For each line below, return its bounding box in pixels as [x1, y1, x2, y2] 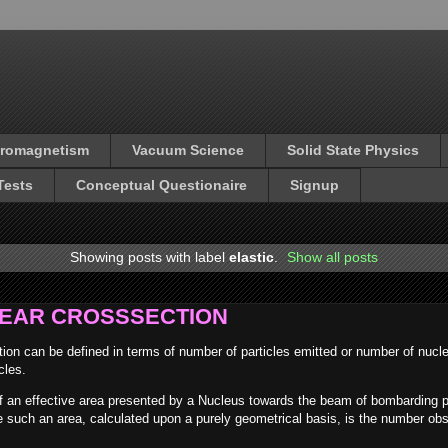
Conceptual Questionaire [76, 177, 247, 194]
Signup [290, 177, 339, 194]
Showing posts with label [69, 248, 229, 265]
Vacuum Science [132, 142, 244, 159]
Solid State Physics [287, 142, 419, 159]
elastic [228, 248, 274, 265]
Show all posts [287, 248, 379, 265]
